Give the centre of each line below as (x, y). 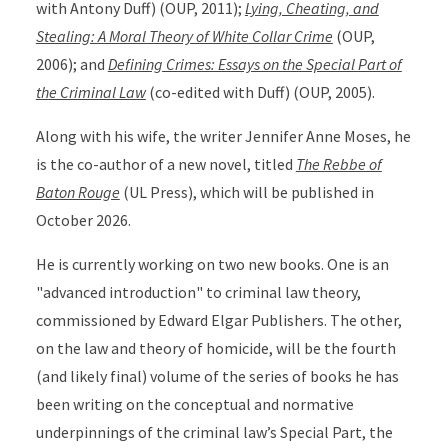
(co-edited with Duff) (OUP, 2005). (261, 92)
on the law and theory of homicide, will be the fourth (215, 348)
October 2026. (84, 220)
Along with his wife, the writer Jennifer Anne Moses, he (223, 136)
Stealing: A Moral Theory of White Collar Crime (184, 36)
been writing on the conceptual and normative (194, 404)
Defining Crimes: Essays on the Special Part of (254, 64)
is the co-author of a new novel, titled (165, 164)
